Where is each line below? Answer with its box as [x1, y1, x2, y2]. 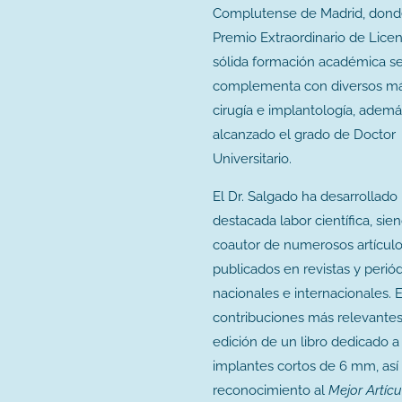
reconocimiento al [213, 382, 328, 399]
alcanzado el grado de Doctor [213, 127, 396, 144]
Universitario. [213, 151, 292, 168]
